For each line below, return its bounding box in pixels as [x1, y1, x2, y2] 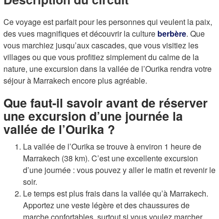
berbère [157, 28, 186, 39]
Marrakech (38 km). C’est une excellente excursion [23, 153, 198, 164]
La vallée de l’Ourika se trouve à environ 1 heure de [23, 141, 201, 152]
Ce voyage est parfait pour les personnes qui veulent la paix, [3, 16, 212, 27]
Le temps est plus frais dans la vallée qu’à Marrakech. [23, 188, 208, 199]
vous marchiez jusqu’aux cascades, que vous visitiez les [3, 40, 198, 51]
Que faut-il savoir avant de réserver [3, 94, 208, 111]
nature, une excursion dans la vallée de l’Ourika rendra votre [3, 63, 212, 74]
